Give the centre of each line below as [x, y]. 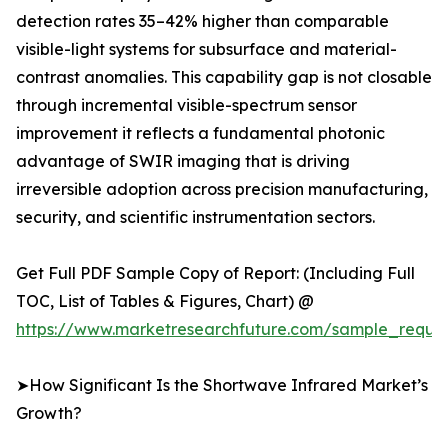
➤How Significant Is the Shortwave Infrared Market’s [222, 385]
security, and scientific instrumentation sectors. [195, 217]
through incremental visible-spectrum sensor [186, 105]
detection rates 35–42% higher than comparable [202, 21]
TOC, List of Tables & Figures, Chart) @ [165, 301]
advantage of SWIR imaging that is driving [183, 161]
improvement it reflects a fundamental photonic [200, 133]
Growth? [49, 413]
